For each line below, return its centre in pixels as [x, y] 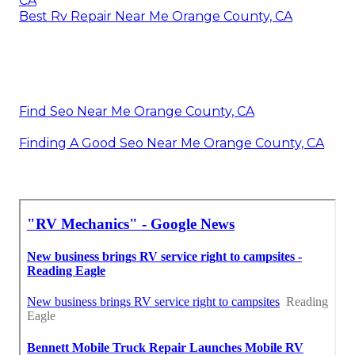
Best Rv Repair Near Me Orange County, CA [156, 17]
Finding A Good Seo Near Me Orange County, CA [172, 143]
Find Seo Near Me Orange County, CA [137, 112]
